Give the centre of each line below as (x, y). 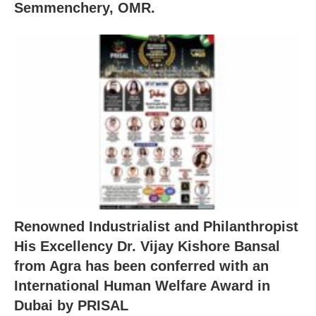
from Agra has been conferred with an (141, 266)
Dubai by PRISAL (71, 306)
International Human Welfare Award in (142, 286)
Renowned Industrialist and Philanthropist (156, 227)
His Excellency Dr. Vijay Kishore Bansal (147, 247)
